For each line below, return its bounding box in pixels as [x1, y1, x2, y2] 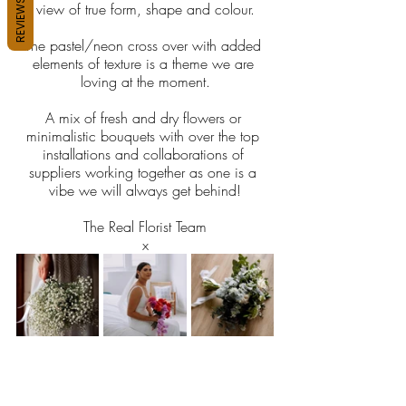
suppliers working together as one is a [29, 162, 261, 183]
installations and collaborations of [42, 144, 248, 165]
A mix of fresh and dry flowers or [44, 108, 246, 129]
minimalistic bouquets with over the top [26, 126, 264, 147]
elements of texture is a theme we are [32, 53, 258, 74]
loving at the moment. [80, 72, 210, 92]
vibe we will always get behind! [49, 180, 241, 201]
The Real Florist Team [83, 217, 207, 237]
